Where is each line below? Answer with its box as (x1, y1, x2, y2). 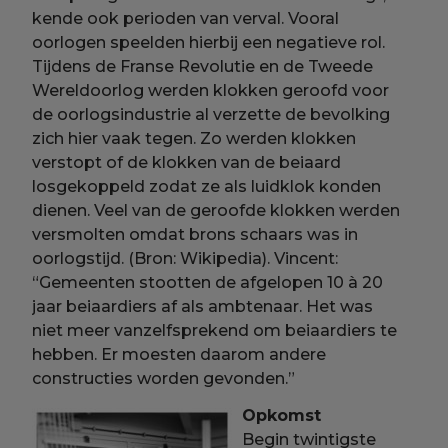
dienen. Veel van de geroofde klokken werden (32, 200, 401, 220)
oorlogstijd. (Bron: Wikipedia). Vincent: (32, 248, 339, 268)
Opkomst (242, 406, 322, 426)
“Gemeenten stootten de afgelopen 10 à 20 (32, 272, 384, 292)
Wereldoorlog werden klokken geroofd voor (32, 80, 390, 100)
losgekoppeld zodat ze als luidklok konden (32, 176, 382, 196)
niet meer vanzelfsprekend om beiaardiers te (32, 320, 398, 340)
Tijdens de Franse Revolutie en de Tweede (32, 56, 374, 76)
